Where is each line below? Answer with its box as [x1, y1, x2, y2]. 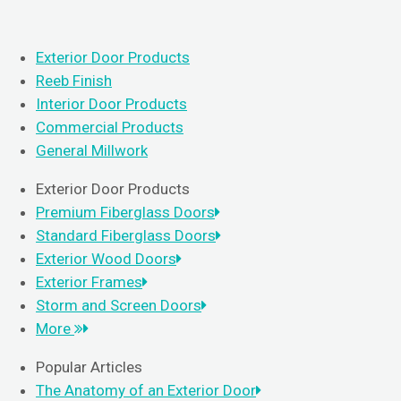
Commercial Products [36, 118, 183, 136]
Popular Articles [36, 358, 142, 376]
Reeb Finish [36, 72, 112, 90]
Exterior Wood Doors [36, 250, 176, 268]
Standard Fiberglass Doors [36, 226, 216, 244]
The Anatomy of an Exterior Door [36, 381, 256, 399]
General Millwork [36, 141, 148, 159]
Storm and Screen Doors [36, 296, 201, 314]
